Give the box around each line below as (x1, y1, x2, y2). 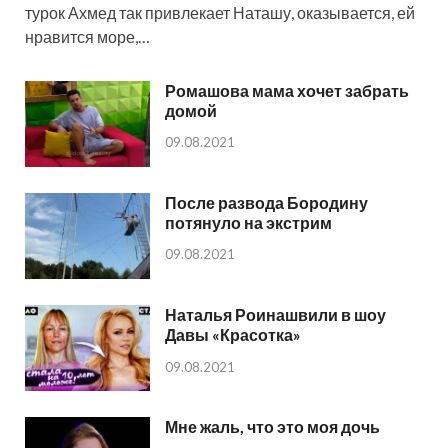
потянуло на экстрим (165, 212, 332, 232)
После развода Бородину (165, 192, 368, 212)
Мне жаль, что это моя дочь (165, 416, 380, 436)
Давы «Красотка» (165, 324, 301, 344)
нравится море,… (25, 26, 150, 46)
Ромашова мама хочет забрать (165, 80, 409, 100)
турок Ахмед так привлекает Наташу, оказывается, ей (25, 2, 415, 22)
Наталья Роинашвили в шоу (165, 304, 386, 324)
